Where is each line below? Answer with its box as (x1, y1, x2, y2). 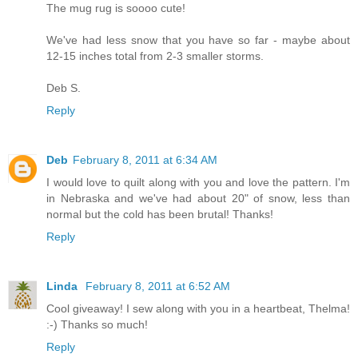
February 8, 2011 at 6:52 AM (86, 280, 230, 293)
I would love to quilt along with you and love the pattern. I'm (46, 176, 350, 189)
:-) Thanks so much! (46, 318, 148, 332)
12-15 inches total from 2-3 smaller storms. (46, 50, 264, 63)
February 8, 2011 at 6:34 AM (73, 153, 217, 167)
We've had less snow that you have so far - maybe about (46, 34, 350, 47)
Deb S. (46, 82, 81, 95)
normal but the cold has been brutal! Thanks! (46, 208, 273, 221)
